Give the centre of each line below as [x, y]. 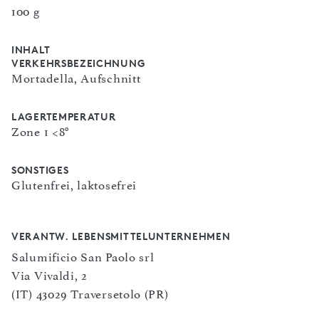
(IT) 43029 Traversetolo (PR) [90, 294]
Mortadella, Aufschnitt [76, 79]
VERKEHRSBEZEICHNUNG [79, 63]
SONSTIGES [40, 170]
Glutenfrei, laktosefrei [74, 185]
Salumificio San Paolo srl [83, 257]
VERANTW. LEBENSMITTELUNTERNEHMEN [121, 236]
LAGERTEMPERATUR [64, 117]
